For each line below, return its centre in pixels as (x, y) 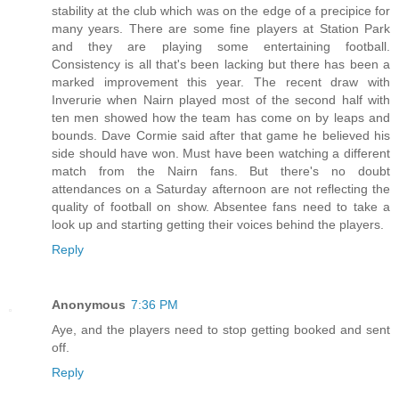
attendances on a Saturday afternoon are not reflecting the (221, 188)
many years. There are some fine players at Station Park (221, 28)
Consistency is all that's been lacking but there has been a (221, 64)
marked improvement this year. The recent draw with (221, 81)
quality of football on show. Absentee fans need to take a (221, 206)
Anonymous (89, 304)
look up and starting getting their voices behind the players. (218, 224)
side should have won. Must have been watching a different (221, 153)
